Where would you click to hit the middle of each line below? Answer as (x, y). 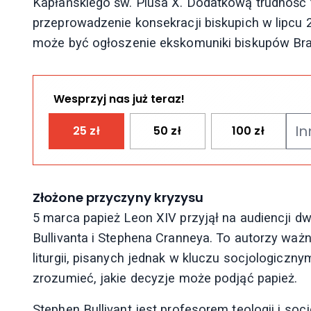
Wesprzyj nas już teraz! (119, 99)
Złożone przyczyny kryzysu (118, 198)
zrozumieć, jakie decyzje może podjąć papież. (165, 278)
